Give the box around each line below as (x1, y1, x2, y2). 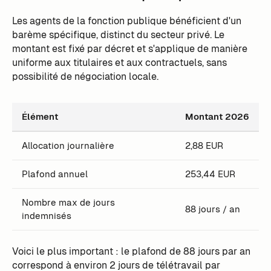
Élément (21, 110, 58, 122)
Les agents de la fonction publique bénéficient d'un (11, 14, 241, 27)
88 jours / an (184, 203, 240, 215)
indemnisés (21, 209, 71, 221)
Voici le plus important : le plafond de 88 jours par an (11, 244, 250, 258)
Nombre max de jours (21, 196, 115, 208)
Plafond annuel (21, 168, 88, 180)
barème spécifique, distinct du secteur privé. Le (11, 28, 224, 41)
